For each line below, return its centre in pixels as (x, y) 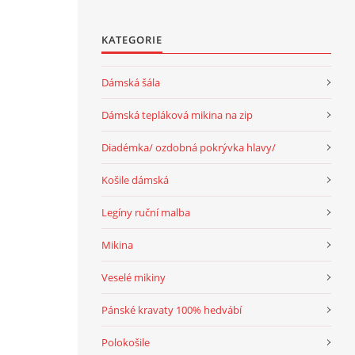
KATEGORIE (132, 40)
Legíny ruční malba (146, 212)
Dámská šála (131, 82)
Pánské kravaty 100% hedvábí (172, 310)
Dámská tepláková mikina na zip (177, 115)
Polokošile (126, 342)
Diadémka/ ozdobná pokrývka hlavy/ (189, 147)
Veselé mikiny (134, 277)
